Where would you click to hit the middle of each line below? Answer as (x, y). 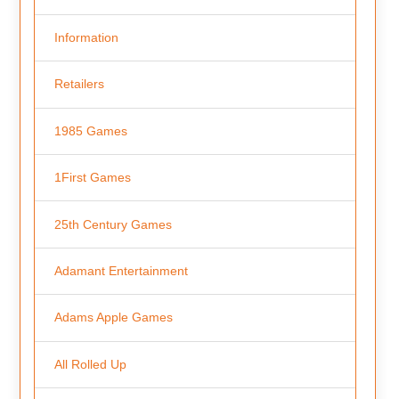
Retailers (79, 84)
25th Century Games (113, 224)
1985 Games (90, 130)
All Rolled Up (90, 364)
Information (86, 37)
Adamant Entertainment (121, 271)
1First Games (92, 178)
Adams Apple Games (113, 318)
